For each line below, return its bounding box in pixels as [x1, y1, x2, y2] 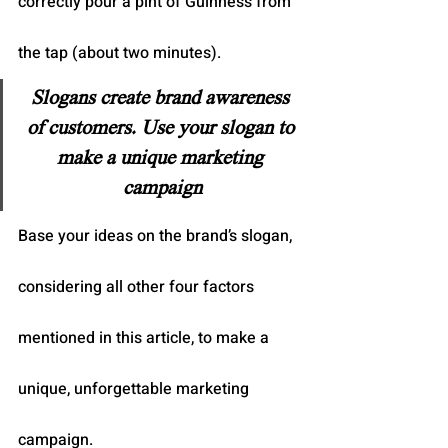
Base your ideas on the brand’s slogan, [18, 223, 296, 248]
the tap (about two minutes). [18, 40, 221, 65]
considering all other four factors [18, 274, 258, 299]
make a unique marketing [57, 147, 268, 171]
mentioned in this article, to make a [18, 325, 273, 350]
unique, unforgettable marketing [18, 376, 253, 401]
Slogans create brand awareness [31, 87, 294, 111]
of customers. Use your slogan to [26, 117, 299, 141]
